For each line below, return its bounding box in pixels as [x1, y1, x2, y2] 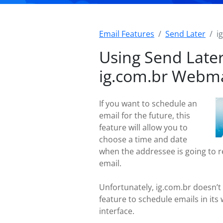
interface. [99, 206, 134, 217]
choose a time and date [99, 134, 187, 145]
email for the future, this [99, 110, 190, 121]
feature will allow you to [99, 122, 188, 133]
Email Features [99, 28, 154, 39]
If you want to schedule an [99, 98, 197, 109]
